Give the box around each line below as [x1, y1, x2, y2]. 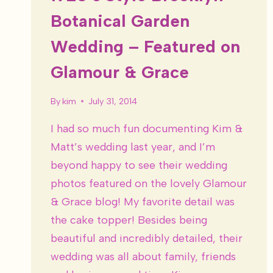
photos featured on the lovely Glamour [51, 176, 247, 190]
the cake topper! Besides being [51, 213, 207, 227]
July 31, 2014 [88, 95, 138, 107]
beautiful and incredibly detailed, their [51, 231, 243, 245]
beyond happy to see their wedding [51, 158, 227, 172]
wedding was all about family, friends [51, 249, 236, 263]
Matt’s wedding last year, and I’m [51, 140, 215, 154]
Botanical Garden [51, 10, 190, 32]
